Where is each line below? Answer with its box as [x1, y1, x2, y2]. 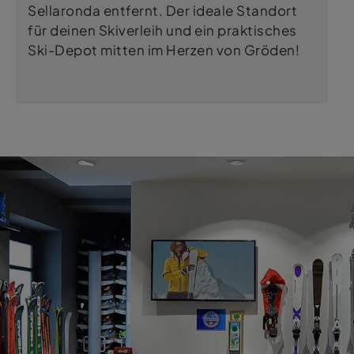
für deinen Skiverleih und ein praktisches [28, 22, 297, 39]
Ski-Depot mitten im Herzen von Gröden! [28, 42, 299, 58]
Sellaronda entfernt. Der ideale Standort [28, 2, 297, 19]
